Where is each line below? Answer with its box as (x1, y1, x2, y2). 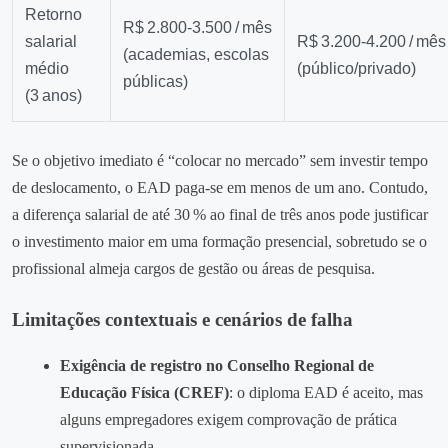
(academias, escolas (123, 46, 269, 64)
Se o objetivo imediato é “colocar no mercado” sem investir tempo (12, 152, 428, 170)
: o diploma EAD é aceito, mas (229, 384, 423, 402)
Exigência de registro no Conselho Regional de (60, 357, 374, 375)
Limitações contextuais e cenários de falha (12, 309, 353, 331)
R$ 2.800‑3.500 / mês (123, 19, 272, 37)
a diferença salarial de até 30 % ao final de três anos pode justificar (12, 206, 428, 224)
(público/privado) (297, 60, 416, 78)
